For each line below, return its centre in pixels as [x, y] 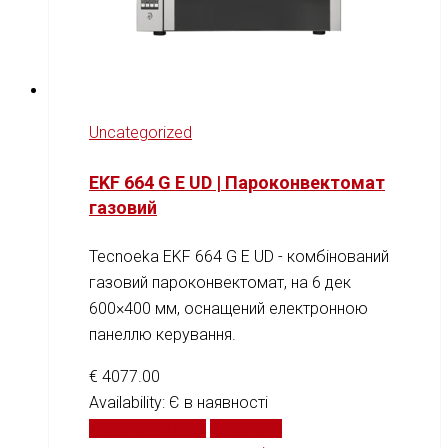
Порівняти [246, 429]
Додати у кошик [147, 429]
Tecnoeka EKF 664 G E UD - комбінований [239, 257]
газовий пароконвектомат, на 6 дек [220, 283]
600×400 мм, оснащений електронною [228, 309]
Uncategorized [140, 133]
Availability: [129, 403]
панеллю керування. [162, 335]
